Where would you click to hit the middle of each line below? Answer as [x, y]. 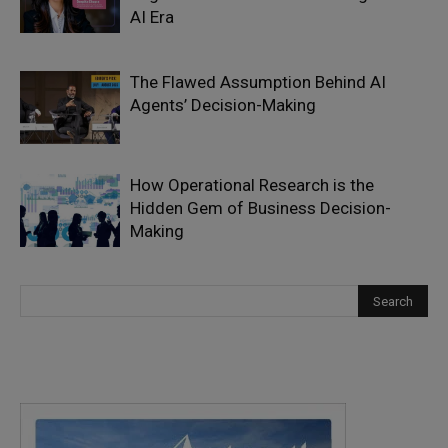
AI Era [152, 17]
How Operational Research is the [252, 185]
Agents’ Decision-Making [223, 105]
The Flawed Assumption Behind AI [258, 82]
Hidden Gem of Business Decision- [260, 208]
